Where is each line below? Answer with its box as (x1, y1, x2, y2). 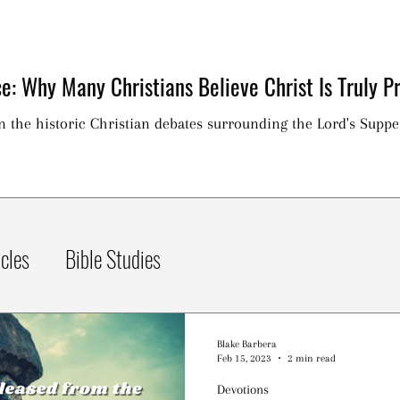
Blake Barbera (217, 337, 277, 350)
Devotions (217, 381, 269, 396)
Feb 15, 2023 (217, 352, 271, 364)
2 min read (287, 352, 336, 364)
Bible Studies (65, 242, 161, 275)
